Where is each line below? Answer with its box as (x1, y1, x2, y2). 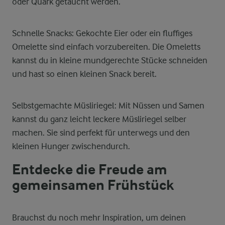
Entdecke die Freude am (12, 161, 167, 178)
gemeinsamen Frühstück (12, 177, 174, 194)
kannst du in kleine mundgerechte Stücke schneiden (12, 55, 207, 65)
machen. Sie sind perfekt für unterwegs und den (12, 128, 190, 138)
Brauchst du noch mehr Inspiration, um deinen (12, 212, 186, 222)
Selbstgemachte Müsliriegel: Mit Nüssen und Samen (12, 100, 204, 110)
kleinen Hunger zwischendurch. (12, 141, 130, 151)
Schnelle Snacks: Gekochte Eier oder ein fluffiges (12, 28, 192, 38)
